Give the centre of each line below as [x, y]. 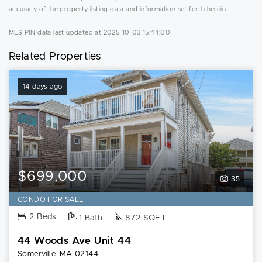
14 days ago [43, 87]
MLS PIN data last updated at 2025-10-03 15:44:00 [90, 32]
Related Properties [55, 57]
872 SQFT [146, 218]
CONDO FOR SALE [51, 199]
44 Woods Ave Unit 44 [74, 241]
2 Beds [43, 217]
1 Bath [91, 218]
